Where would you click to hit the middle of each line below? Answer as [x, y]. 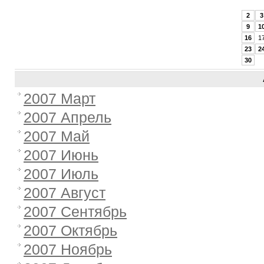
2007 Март [60, 98]
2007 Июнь [61, 155]
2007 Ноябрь [68, 249]
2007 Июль [61, 174]
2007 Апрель [67, 117]
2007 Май [57, 136]
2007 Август [65, 193]
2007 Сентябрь [75, 212]
